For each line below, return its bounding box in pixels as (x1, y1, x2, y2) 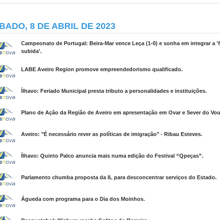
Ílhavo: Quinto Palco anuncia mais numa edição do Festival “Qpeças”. (21, 153, 203, 159)
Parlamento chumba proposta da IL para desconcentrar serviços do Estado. (21, 174, 217, 180)
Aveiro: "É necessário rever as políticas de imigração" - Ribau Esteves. (21, 131, 202, 137)
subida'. (21, 48, 42, 54)
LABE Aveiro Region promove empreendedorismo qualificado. (21, 66, 183, 72)
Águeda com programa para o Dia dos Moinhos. (21, 196, 145, 202)
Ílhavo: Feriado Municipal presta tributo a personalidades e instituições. (21, 88, 207, 94)
